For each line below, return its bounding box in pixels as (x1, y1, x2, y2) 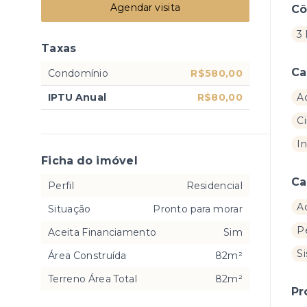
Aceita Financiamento (48, 226, 157, 238)
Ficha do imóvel (41, 154, 138, 167)
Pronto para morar (153, 203, 243, 215)
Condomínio (48, 67, 108, 79)
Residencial (186, 180, 243, 192)
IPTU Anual (48, 91, 107, 103)
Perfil (48, 180, 74, 192)
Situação (48, 203, 91, 215)
